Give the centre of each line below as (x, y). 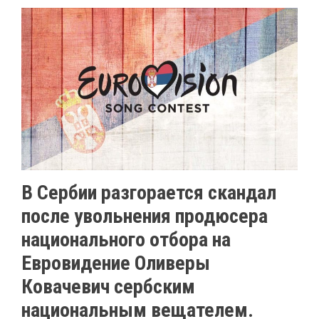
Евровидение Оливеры (116, 263)
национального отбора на (126, 239)
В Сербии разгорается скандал (149, 192)
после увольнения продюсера (145, 216)
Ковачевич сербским (108, 286)
